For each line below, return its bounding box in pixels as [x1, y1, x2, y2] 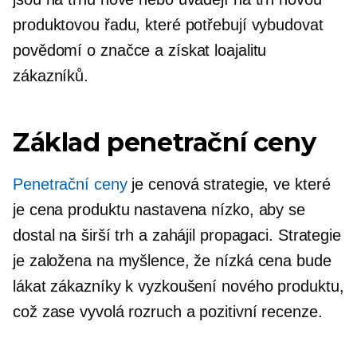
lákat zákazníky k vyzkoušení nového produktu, [13, 277, 344, 295]
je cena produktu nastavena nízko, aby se [13, 201, 305, 218]
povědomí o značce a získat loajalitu [13, 41, 267, 59]
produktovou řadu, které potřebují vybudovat [13, 16, 324, 33]
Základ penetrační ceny [13, 127, 316, 158]
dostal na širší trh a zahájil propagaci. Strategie [13, 226, 341, 244]
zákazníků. [13, 67, 89, 84]
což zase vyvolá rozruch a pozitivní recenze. [13, 303, 323, 320]
